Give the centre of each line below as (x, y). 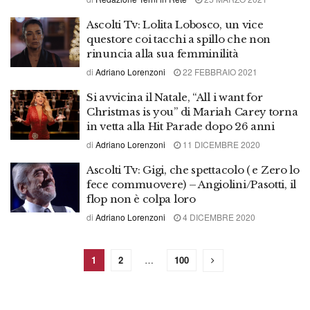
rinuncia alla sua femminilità (163, 54)
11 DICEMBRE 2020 (220, 144)
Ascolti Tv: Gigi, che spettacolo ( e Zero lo (193, 170)
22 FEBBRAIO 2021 (219, 72)
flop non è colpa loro (141, 199)
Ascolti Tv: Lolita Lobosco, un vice (175, 25)
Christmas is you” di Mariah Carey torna (192, 112)
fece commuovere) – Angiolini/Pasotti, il (192, 184)
